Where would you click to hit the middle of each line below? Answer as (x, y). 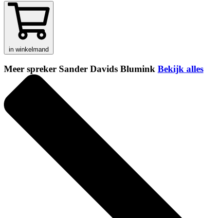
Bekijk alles (181, 69)
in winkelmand (29, 50)
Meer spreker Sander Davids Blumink (81, 69)
